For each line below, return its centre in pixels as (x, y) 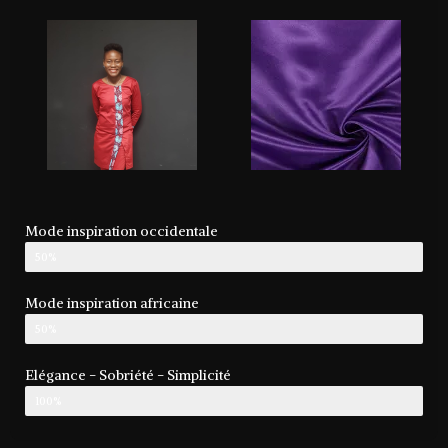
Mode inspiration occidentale (121, 231)
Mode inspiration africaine (112, 303)
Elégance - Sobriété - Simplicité (128, 375)
